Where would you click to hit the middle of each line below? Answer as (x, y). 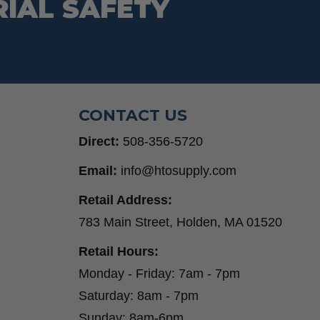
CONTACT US (132, 115)
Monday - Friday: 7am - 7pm (159, 273)
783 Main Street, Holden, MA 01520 (180, 222)
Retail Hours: (118, 251)
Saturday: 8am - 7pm (138, 295)
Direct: (100, 141)
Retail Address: (125, 200)
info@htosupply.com (178, 170)
